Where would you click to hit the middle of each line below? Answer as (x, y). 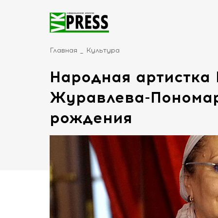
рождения (91, 118)
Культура (103, 50)
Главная (64, 50)
